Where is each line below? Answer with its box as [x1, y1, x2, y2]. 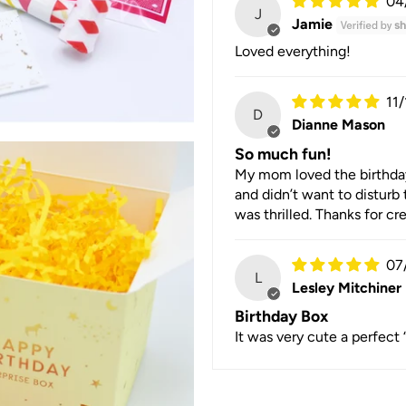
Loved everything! [235, 43, 351, 61]
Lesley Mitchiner [292, 278, 402, 296]
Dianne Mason [292, 115, 386, 133]
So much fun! [235, 143, 331, 163]
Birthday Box [235, 305, 328, 325]
